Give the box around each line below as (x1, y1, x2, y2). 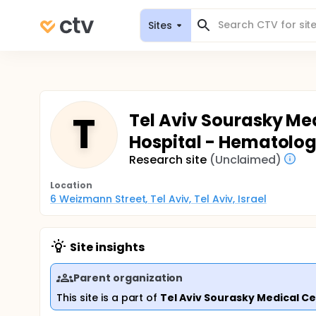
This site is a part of (56, 291, 161, 305)
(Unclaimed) (209, 152, 282, 168)
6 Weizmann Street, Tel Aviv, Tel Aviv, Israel (50, 192, 267, 206)
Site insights (70, 239, 145, 255)
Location (50, 179, 92, 191)
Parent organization (73, 270, 183, 285)
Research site (129, 152, 207, 168)
